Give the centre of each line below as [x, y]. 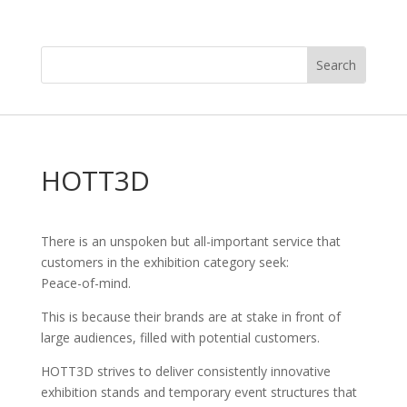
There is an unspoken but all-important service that [190, 241]
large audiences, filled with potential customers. [180, 338]
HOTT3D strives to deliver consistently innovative [185, 371]
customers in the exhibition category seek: [164, 262]
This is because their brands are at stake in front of [190, 317]
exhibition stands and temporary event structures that [199, 392]
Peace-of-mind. [85, 283]
